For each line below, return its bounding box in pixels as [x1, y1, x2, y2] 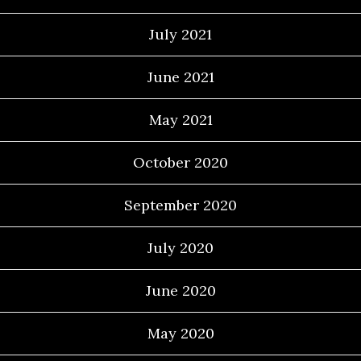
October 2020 [133, 152, 228, 172]
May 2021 [148, 110, 213, 129]
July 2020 [147, 238, 214, 257]
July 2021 [149, 24, 212, 44]
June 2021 [147, 67, 214, 86]
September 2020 [124, 195, 237, 214]
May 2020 [147, 323, 214, 342]
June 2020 [145, 280, 216, 300]
